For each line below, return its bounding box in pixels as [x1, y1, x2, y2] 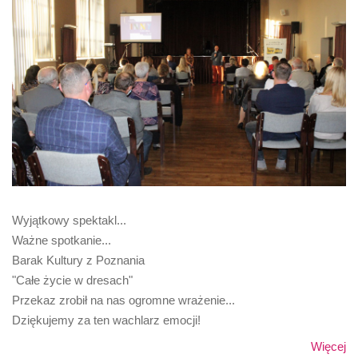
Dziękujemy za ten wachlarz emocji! [12, 312, 201, 327]
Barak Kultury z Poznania [12, 253, 145, 267]
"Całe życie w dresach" [12, 272, 133, 287]
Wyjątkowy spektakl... [12, 213, 126, 227]
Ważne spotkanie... [12, 233, 111, 247]
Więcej [311, 340, 346, 354]
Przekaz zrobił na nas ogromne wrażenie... [12, 292, 235, 307]
